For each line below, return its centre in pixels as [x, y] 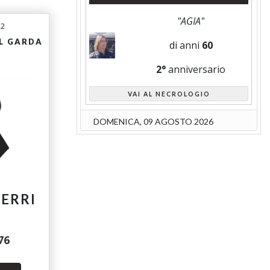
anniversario [196, 70]
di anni [185, 46]
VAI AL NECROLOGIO [169, 94]
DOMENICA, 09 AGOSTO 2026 [153, 121]
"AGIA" [191, 21]
